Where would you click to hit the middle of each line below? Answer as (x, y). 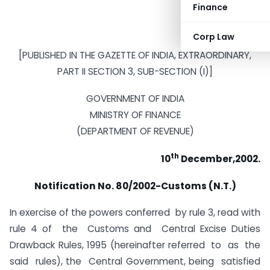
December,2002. (220, 159)
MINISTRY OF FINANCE (135, 115)
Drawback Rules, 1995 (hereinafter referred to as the (135, 245)
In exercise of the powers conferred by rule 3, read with (135, 213)
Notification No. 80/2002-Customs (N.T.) (135, 186)
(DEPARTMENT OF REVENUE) (135, 131)
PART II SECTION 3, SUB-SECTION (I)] (135, 71)
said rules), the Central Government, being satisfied (135, 262)
